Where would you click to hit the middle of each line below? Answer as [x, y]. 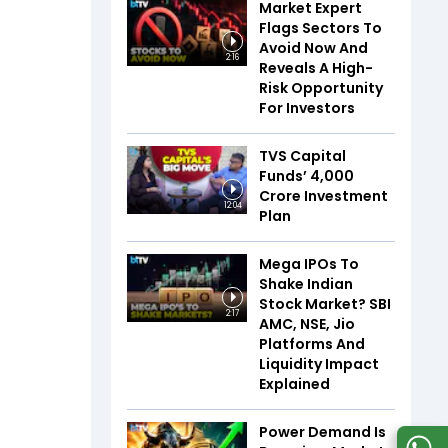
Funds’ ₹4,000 [306, 176]
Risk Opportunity [321, 88]
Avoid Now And [313, 48]
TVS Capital [302, 156]
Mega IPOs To [309, 264]
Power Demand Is [322, 432]
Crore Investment [323, 196]
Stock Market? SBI [325, 304]
